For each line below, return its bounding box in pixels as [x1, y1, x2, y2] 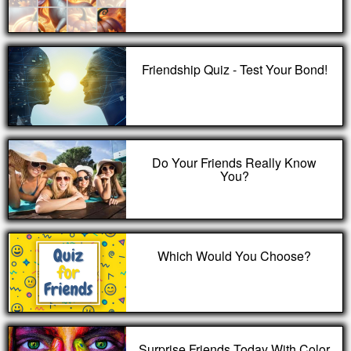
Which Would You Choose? [157, 247, 311, 265]
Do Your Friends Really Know [152, 154, 317, 172]
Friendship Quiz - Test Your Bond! [141, 60, 327, 78]
